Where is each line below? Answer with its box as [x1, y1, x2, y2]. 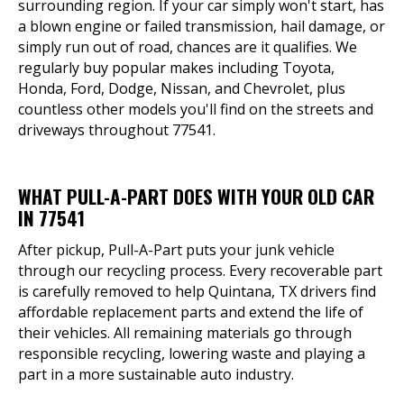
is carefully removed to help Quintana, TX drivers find [18, 281, 376, 301]
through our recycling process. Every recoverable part [18, 261, 382, 280]
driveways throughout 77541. [18, 120, 216, 140]
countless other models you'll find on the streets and [18, 99, 373, 119]
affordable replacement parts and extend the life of [18, 302, 363, 322]
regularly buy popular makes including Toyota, [18, 58, 335, 78]
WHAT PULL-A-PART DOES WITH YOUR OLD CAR [18, 182, 374, 210]
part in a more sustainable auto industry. [18, 364, 294, 384]
